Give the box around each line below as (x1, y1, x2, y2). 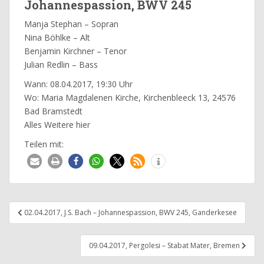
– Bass (70, 59, 98, 71)
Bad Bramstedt (24, 105, 82, 117)
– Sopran (82, 18, 118, 30)
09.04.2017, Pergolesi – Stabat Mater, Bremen (89, 240, 242, 251)
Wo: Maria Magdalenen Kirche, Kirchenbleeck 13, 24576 (24, 92, 236, 104)
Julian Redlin (24, 59, 70, 71)
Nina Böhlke (24, 32, 71, 44)
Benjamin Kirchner (24, 45, 94, 57)
